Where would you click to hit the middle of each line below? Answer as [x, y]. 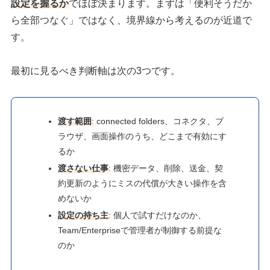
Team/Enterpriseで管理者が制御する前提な [140, 230]
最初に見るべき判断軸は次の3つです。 [96, 71]
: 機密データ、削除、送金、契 [166, 168]
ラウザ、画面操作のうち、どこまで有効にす [143, 137]
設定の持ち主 [83, 215]
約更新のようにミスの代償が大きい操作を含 [143, 183]
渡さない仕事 [83, 168]
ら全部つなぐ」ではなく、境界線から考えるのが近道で [132, 20]
